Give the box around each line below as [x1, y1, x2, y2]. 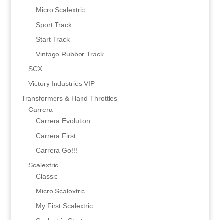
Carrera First [35, 132, 76, 140]
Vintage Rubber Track [35, 50, 104, 58]
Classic [35, 172, 58, 181]
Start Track [35, 35, 70, 44]
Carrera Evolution [35, 117, 90, 125]
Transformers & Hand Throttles [21, 94, 117, 103]
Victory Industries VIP [28, 80, 95, 88]
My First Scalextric [35, 202, 93, 210]
